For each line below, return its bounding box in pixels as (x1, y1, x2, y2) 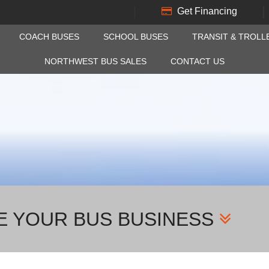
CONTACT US (171, 57, 225, 66)
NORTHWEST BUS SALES (44, 57, 147, 66)
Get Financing (177, 6, 237, 16)
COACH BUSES (19, 32, 79, 41)
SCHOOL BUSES (103, 32, 168, 41)
